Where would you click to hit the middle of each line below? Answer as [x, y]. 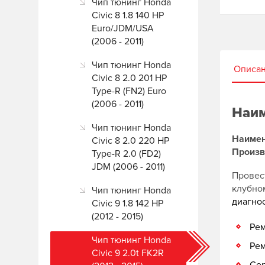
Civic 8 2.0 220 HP [130, 141]
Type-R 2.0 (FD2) [126, 154]
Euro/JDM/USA [123, 28]
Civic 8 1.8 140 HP [128, 15]
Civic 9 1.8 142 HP [127, 203]
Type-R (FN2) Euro [129, 91]
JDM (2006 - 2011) [128, 167]
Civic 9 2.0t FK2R [128, 253]
